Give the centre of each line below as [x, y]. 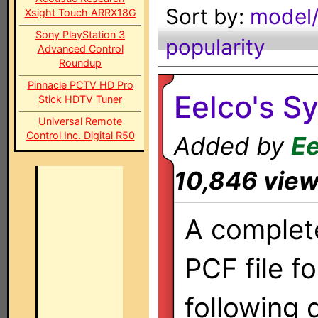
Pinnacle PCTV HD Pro [80, 85]
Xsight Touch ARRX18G [80, 12]
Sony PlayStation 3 [80, 34]
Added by [232, 146]
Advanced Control [80, 49]
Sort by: [208, 16]
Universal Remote [80, 121]
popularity [215, 47]
